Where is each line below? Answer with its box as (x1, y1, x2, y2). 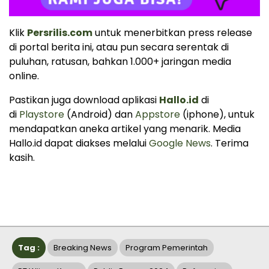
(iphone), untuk (180, 107, 255, 121)
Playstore (19, 107, 64, 121)
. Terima (211, 136, 249, 150)
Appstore (135, 107, 180, 121)
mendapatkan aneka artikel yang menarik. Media (9, 122, 241, 136)
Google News (149, 136, 211, 150)
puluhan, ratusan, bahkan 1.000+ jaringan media (9, 55, 231, 68)
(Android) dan (64, 107, 135, 121)
